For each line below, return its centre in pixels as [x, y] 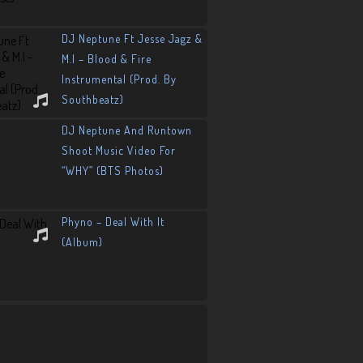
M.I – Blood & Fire [107, 59]
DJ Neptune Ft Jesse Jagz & [132, 38]
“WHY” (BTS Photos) [113, 171]
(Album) [82, 242]
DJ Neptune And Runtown [127, 130]
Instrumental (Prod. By [119, 79]
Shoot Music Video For [119, 150]
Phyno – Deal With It [113, 222]
